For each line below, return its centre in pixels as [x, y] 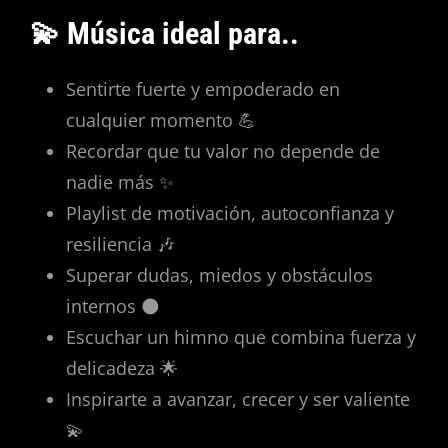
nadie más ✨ [120, 182]
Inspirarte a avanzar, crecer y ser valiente [238, 399]
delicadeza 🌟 [122, 368]
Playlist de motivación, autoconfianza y [230, 213]
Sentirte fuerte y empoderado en [203, 89]
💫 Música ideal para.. [164, 33]
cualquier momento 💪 [161, 120]
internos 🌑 [113, 306]
